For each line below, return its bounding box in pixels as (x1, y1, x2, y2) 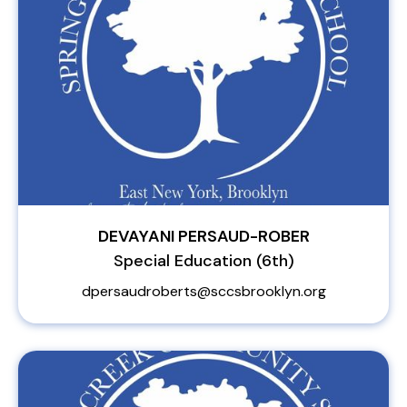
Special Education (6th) (113, 250, 294, 272)
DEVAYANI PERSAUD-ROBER (97, 225, 310, 247)
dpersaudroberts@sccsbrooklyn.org (81, 282, 326, 301)
